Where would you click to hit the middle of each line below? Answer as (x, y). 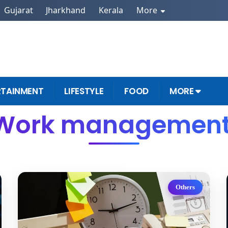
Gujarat (18, 10)
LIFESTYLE (84, 91)
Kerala (111, 10)
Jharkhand (66, 10)
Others (186, 187)
